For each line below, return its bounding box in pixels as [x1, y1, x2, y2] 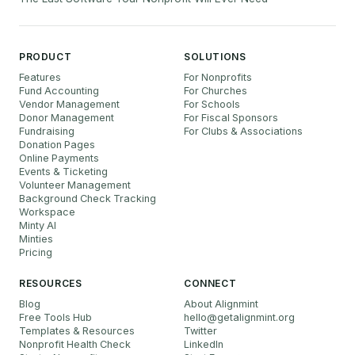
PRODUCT [19, 50, 72, 63]
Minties [19, 232, 53, 245]
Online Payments [19, 151, 99, 164]
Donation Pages [19, 138, 95, 151]
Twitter [184, 324, 217, 337]
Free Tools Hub [19, 311, 92, 323]
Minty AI [19, 219, 56, 231]
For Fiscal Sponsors [184, 111, 278, 124]
